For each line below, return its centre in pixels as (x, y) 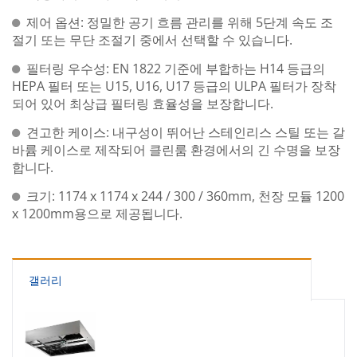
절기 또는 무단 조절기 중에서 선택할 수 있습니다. (152, 39)
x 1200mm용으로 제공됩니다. (97, 213)
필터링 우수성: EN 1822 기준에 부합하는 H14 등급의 (176, 68)
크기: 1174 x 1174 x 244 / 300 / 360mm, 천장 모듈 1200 (185, 196)
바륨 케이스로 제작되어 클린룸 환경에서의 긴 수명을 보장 (176, 149)
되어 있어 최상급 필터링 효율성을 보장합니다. (143, 103)
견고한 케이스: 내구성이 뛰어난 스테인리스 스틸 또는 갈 (186, 132)
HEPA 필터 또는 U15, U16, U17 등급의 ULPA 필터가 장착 (174, 86)
